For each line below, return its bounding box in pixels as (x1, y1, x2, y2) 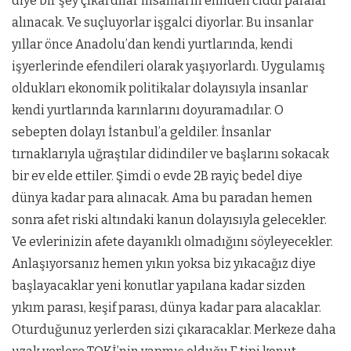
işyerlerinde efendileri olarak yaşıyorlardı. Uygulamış (12, 59, 325, 74)
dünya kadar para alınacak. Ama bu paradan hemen (12, 190, 313, 206)
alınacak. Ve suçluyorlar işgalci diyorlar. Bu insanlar (12, 15, 313, 31)
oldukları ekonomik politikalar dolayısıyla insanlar (12, 81, 308, 96)
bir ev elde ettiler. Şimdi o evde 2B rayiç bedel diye (12, 168, 302, 184)
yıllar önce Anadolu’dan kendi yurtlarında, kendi (12, 37, 293, 52)
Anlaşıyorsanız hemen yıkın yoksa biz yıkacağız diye (12, 256, 316, 272)
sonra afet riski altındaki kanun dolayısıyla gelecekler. (12, 212, 327, 228)
